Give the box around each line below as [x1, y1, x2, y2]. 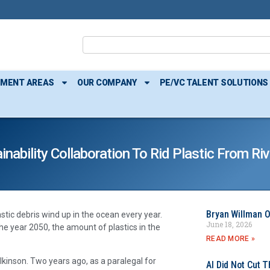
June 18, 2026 [206, 219, 252, 229]
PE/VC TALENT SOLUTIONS [159, 78, 269, 87]
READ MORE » [206, 234, 256, 243]
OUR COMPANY [77, 78, 137, 87]
